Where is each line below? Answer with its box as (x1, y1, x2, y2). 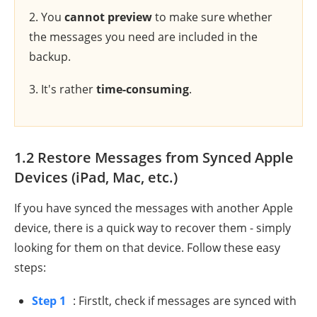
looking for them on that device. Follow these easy (14, 239, 280, 255)
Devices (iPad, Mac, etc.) (14, 167, 178, 187)
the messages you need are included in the (29, 28, 258, 45)
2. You (29, 8, 62, 25)
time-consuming (96, 81, 189, 97)
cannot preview (62, 8, 152, 25)
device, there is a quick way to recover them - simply (14, 219, 291, 236)
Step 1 (32, 292, 66, 309)
